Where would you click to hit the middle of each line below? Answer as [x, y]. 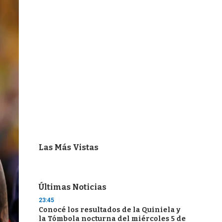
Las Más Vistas [69, 147]
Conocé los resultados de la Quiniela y [110, 210]
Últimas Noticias [73, 187]
